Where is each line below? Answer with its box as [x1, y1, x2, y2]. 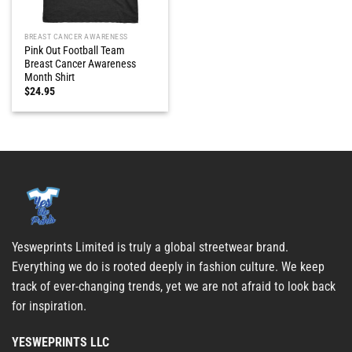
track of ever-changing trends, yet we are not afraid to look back [12, 278, 335, 294]
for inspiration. [12, 298, 86, 313]
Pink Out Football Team [24, 43, 126, 57]
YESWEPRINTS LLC [12, 334, 109, 350]
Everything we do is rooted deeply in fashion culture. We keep [12, 258, 324, 274]
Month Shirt [24, 70, 75, 83]
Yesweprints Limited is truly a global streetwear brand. [12, 239, 288, 255]
